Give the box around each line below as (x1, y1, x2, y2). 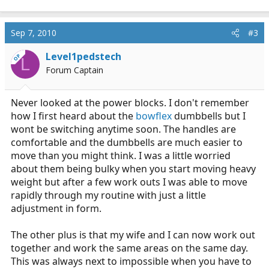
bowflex (136, 109, 172, 122)
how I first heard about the (11, 109, 136, 122)
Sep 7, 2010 (11, 27, 56, 38)
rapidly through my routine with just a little (11, 189, 206, 202)
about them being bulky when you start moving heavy (11, 162, 256, 175)
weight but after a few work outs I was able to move (11, 175, 247, 189)
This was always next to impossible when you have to (11, 255, 252, 268)
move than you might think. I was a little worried (11, 149, 231, 162)
